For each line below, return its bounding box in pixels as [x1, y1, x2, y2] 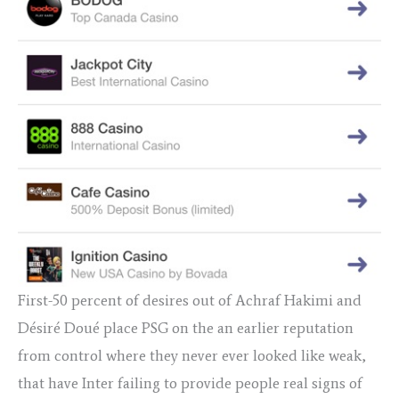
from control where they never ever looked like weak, [18, 346, 366, 365]
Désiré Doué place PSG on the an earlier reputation [18, 319, 354, 338]
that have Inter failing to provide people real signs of [18, 374, 362, 393]
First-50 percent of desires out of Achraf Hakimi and [18, 291, 362, 310]
